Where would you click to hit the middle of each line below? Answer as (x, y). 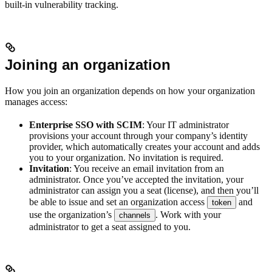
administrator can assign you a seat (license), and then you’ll (144, 190)
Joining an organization (88, 64)
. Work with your (188, 214)
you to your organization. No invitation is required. (126, 157)
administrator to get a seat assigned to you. (110, 226)
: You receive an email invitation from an (147, 168)
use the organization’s (72, 214)
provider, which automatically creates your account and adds (144, 146)
